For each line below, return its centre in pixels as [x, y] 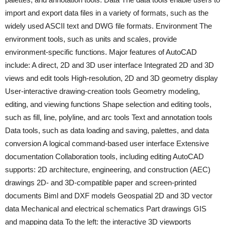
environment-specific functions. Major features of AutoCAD [101, 52]
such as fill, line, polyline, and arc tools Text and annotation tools [109, 117]
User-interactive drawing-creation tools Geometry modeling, [102, 91]
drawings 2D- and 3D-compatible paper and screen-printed [101, 183]
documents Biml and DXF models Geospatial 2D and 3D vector [109, 196]
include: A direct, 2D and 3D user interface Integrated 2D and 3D [109, 65]
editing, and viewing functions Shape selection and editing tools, [108, 104]
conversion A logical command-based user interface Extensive [107, 143]
